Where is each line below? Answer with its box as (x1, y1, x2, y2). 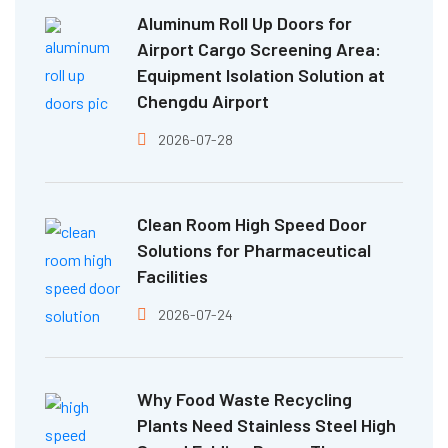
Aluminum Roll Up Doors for (137, 11, 352, 34)
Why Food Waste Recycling (137, 387, 352, 410)
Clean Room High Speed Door (137, 212, 367, 235)
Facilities (137, 264, 208, 287)
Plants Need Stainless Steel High (137, 413, 396, 436)
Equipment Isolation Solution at (137, 63, 385, 86)
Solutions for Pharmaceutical (137, 238, 371, 261)
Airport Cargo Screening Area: (137, 37, 381, 60)
